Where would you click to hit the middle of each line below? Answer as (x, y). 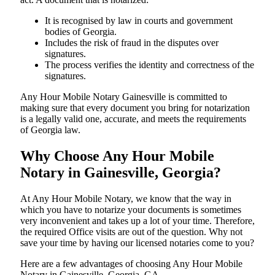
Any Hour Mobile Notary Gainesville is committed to (124, 96)
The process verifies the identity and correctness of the (149, 64)
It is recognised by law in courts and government (139, 20)
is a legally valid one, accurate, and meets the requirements (133, 118)
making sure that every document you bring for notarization (135, 107)
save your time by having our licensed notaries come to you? (137, 242)
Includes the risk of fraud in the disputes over (132, 42)
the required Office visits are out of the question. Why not (131, 231)
